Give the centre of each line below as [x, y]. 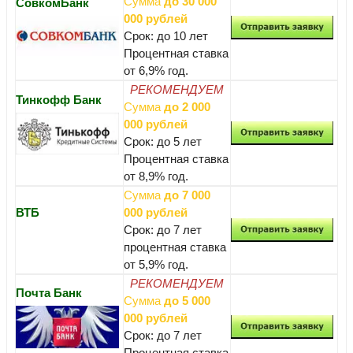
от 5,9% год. [156, 265]
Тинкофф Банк [59, 100]
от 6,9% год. [156, 71]
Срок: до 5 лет [163, 142]
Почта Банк [49, 293]
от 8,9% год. [156, 176]
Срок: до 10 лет [166, 36]
